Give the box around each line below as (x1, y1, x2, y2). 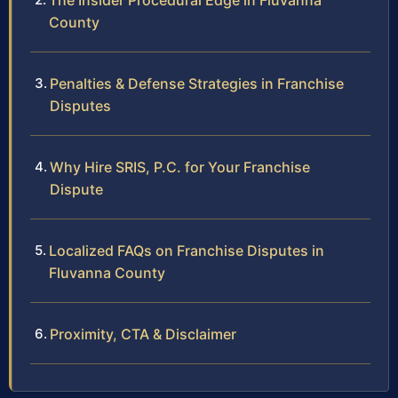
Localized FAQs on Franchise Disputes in (49, 242, 324, 260)
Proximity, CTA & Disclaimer (50, 325, 236, 344)
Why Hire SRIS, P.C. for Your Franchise (50, 158, 310, 177)
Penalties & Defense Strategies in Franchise (50, 75, 344, 93)
